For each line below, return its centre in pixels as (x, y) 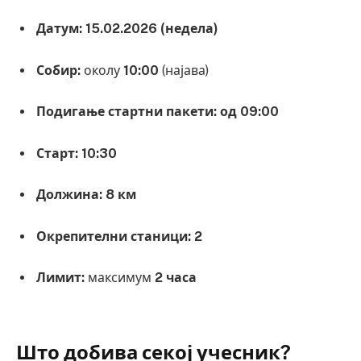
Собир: (58, 70)
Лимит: (60, 278)
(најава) (184, 70)
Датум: (59, 29)
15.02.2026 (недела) (152, 29)
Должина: (69, 195)
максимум (120, 278)
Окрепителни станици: (114, 236)
